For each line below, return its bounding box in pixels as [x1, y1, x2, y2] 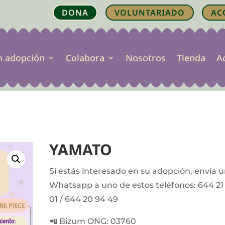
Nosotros [125, 51, 166, 64]
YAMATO [49, 139, 113, 160]
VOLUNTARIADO [114, 7, 185, 18]
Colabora [65, 51, 104, 64]
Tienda [176, 51, 205, 64]
